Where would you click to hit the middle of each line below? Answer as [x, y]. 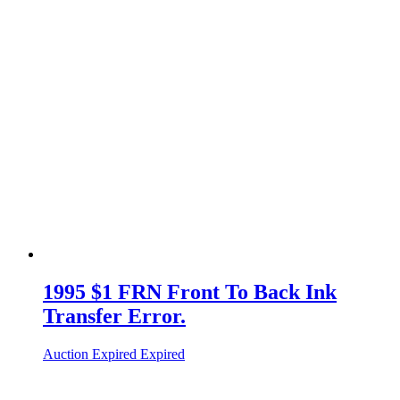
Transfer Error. [114, 316]
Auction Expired [90, 354]
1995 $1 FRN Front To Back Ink [190, 292]
